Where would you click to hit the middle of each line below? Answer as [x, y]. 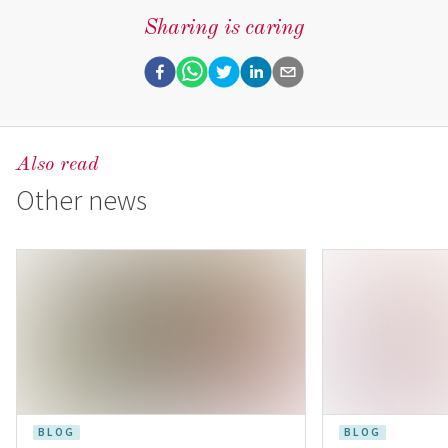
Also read [57, 165]
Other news [81, 200]
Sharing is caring [224, 28]
